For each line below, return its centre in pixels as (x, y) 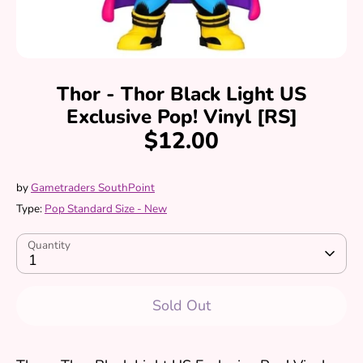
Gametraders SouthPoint (93, 188)
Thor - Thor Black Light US (181, 94)
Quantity (49, 245)
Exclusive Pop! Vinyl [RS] (181, 117)
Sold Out (181, 305)
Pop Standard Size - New (106, 209)
